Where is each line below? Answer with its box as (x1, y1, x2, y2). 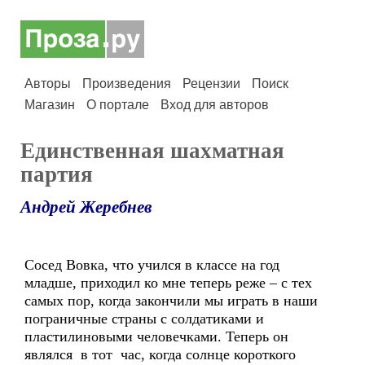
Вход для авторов (161, 98, 269, 112)
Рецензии (182, 77, 240, 90)
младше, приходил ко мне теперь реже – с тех (24, 275, 312, 291)
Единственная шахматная (20, 139, 284, 163)
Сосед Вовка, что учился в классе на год (24, 257, 279, 273)
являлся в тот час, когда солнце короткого (24, 346, 296, 363)
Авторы (24, 77, 71, 90)
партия (20, 162, 93, 187)
